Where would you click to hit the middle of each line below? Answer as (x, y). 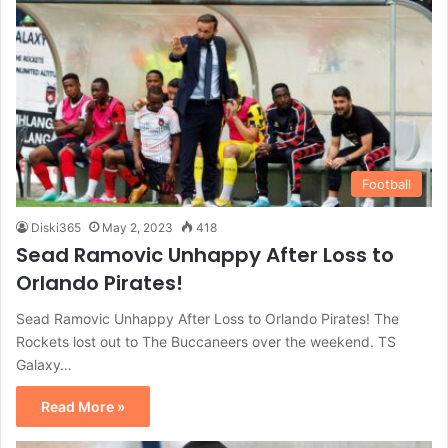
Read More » (83, 406)
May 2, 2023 (137, 227)
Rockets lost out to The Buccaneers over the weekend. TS (206, 341)
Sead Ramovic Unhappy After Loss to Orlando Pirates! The (207, 318)
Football (386, 183)
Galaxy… (44, 364)
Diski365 (56, 227)
